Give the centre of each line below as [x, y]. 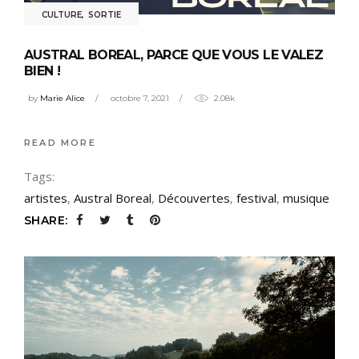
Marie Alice [63, 98]
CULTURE [62, 15]
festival [256, 198]
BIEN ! [42, 71]
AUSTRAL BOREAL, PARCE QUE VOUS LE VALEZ [174, 55]
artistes [46, 198]
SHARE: [46, 220]
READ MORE [60, 143]
